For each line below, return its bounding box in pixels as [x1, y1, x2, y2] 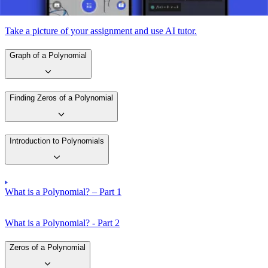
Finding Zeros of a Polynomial [10, 93, 113, 103]
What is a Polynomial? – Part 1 [5, 186, 121, 197]
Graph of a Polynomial [10, 50, 87, 60]
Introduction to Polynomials [10, 136, 104, 145]
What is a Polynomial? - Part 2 [5, 217, 120, 228]
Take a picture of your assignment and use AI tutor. [5, 26, 197, 36]
